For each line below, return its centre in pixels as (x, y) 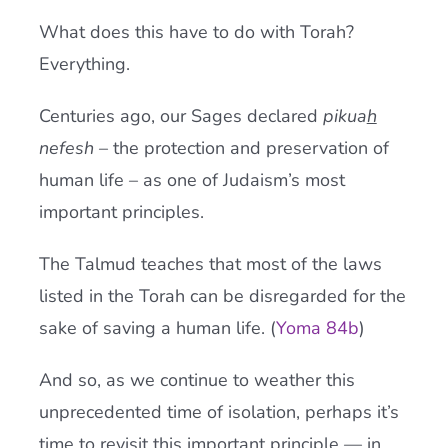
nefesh (66, 148)
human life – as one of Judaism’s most (191, 180)
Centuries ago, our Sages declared (180, 116)
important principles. (121, 212)
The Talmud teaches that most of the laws (210, 264)
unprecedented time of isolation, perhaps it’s (218, 412)
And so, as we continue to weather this (196, 380)
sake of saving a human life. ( (157, 328)
